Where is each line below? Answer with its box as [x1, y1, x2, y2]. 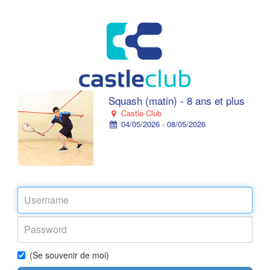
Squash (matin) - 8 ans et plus [108, 93, 245, 108]
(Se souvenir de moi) [30, 249, 109, 261]
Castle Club [118, 107, 162, 119]
